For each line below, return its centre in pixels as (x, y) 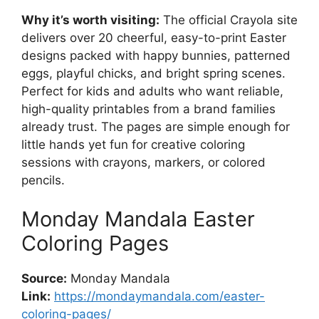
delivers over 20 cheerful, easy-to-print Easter (154, 37)
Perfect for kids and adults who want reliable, (152, 91)
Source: (44, 278)
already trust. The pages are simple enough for (156, 126)
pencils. (43, 180)
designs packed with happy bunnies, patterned (156, 55)
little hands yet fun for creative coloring (133, 144)
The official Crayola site (229, 20)
